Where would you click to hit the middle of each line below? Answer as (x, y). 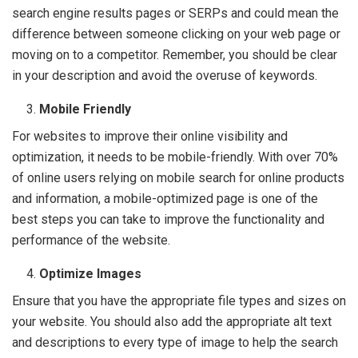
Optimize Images (92, 274)
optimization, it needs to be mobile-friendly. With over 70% (175, 157)
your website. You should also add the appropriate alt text (172, 322)
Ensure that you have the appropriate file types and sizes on (179, 301)
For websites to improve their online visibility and (150, 136)
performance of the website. (93, 240)
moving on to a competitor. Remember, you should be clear (175, 55)
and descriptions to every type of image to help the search (175, 342)
